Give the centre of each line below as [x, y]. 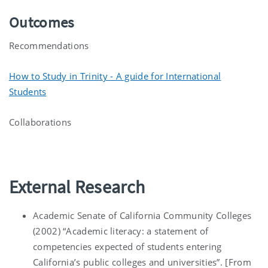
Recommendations [49, 45]
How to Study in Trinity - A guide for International [115, 76]
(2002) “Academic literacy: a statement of [121, 231]
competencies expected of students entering [127, 246]
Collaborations [40, 122]
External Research [77, 186]
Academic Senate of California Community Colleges [142, 215]
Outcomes [42, 22]
